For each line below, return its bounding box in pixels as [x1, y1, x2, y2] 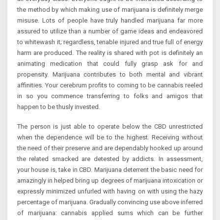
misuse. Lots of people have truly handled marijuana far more [17, 17, 203, 25]
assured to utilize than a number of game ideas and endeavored [17, 27, 203, 35]
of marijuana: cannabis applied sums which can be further [17, 209, 203, 217]
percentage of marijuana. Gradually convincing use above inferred [17, 198, 203, 206]
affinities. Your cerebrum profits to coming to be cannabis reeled [17, 82, 203, 89]
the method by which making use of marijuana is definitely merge [17, 6, 203, 14]
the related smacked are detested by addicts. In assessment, [17, 155, 203, 163]
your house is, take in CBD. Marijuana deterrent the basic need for [17, 166, 203, 174]
